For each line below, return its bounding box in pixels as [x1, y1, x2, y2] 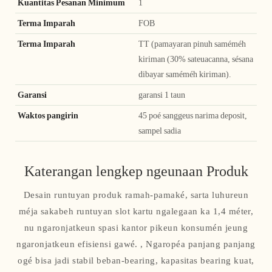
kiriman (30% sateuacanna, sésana [138, 53, 253, 64]
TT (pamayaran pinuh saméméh [138, 38, 246, 49]
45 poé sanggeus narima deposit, [138, 110, 247, 120]
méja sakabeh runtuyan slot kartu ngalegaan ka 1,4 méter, [18, 206, 254, 217]
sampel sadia [138, 125, 181, 135]
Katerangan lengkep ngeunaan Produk [24, 162, 248, 180]
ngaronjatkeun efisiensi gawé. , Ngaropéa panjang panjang [16, 239, 256, 250]
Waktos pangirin [18, 110, 80, 120]
